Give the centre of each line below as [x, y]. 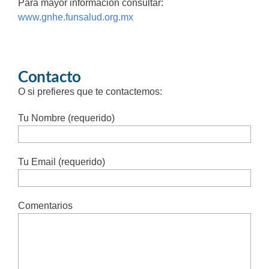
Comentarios [45, 205]
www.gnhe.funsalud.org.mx [75, 17]
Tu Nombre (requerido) [66, 118]
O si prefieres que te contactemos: [90, 91]
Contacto [49, 76]
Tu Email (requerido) [61, 162]
